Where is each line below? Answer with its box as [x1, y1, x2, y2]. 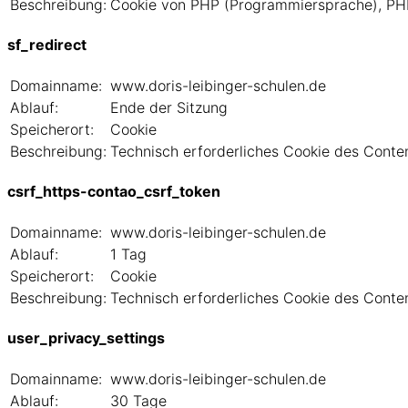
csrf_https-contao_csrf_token [7, 182, 220, 201]
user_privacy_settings [7, 329, 165, 348]
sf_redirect [7, 36, 87, 55]
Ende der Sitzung [110, 98, 228, 117]
